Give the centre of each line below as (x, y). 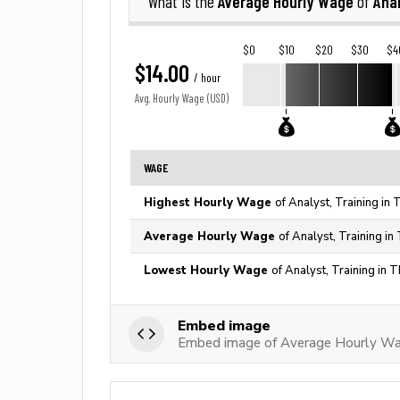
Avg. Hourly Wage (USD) (182, 99)
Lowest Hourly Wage (208, 270)
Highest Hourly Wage (209, 202)
